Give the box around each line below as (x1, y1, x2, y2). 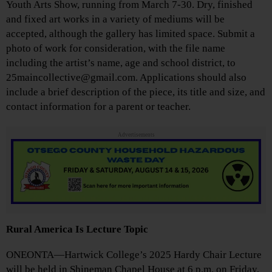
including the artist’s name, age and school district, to (6, 57, 236, 69)
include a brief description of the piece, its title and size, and (6, 86, 265, 98)
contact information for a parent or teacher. (6, 101, 191, 113)
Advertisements (117, 132, 155, 138)
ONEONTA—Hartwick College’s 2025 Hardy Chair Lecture (6, 248, 262, 260)
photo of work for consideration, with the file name (6, 42, 225, 55)
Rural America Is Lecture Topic (6, 223, 148, 235)
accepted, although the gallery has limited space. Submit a (6, 28, 255, 40)
